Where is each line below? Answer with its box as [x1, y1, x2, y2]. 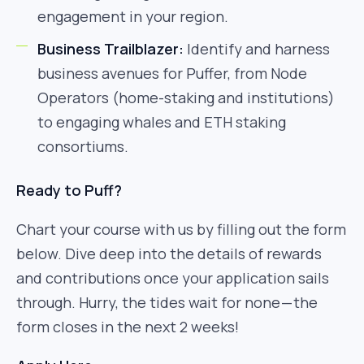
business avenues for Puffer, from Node [37, 63, 307, 83]
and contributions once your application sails [16, 268, 329, 288]
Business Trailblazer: [37, 39, 184, 58]
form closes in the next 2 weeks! [16, 317, 239, 336]
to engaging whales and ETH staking [37, 112, 286, 132]
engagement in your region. [37, 6, 228, 26]
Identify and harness [184, 39, 330, 58]
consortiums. [37, 136, 128, 156]
